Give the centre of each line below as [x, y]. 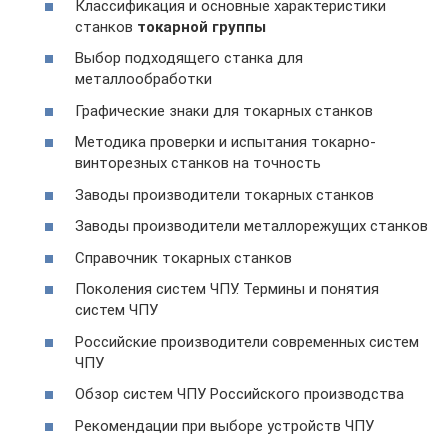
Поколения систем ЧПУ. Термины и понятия [227, 289]
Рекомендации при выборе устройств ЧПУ [224, 425]
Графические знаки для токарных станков [224, 110]
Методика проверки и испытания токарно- [225, 142]
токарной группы [201, 26]
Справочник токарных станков [183, 257]
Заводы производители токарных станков [224, 194]
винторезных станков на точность [198, 163]
